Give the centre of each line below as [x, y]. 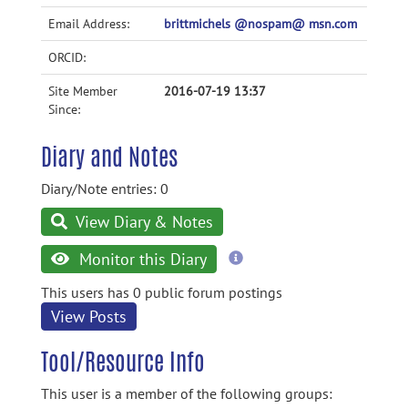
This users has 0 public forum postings [162, 292]
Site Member [83, 91]
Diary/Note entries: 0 [105, 189]
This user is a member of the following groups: [187, 393]
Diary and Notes [109, 157]
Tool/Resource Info [123, 362]
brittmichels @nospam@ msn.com [260, 24]
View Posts [89, 316]
